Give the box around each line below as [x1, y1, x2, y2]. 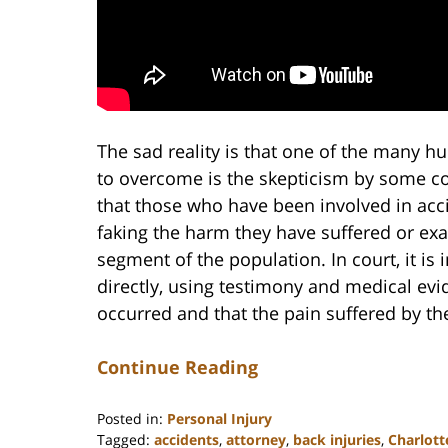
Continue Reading [97, 354, 258, 379]
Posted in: [97, 408, 163, 428]
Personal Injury [167, 408, 272, 428]
